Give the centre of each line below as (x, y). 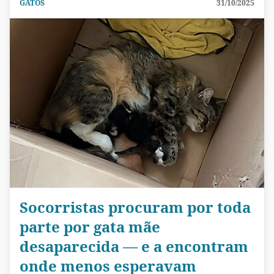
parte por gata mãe (90, 226)
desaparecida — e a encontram (134, 246)
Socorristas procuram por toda (135, 207)
